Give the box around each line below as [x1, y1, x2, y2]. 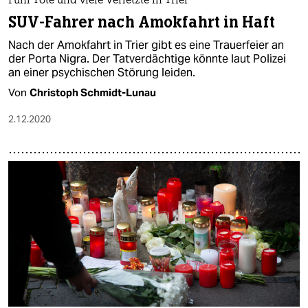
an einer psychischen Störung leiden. [8, 65, 195, 80]
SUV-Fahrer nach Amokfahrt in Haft [8, 12, 275, 33]
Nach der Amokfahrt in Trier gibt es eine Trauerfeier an [8, 38, 284, 53]
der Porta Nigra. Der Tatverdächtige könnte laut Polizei [8, 52, 286, 67]
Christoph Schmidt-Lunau [30, 86, 156, 100]
